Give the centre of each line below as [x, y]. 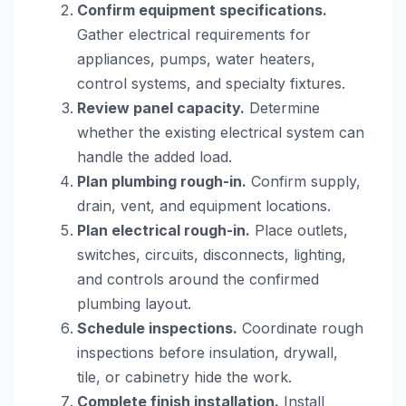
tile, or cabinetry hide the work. [184, 377]
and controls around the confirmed [198, 279]
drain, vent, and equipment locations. [204, 205]
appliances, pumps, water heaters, [196, 58]
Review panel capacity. [161, 107]
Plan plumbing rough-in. [162, 181]
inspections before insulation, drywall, [208, 352]
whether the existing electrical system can [221, 132]
